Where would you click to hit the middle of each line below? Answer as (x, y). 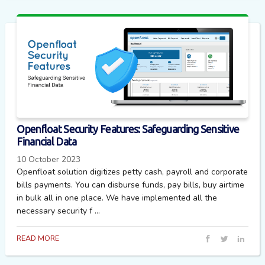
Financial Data (47, 142)
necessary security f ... (59, 211)
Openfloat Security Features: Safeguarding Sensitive (128, 130)
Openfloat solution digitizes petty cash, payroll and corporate (132, 172)
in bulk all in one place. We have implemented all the (117, 198)
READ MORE (38, 238)
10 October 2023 (49, 159)
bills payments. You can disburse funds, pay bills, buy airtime (131, 185)
